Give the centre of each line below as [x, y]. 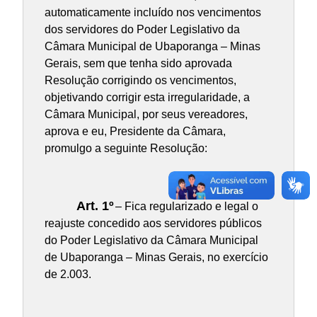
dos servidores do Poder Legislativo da [142, 30]
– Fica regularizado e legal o [185, 207]
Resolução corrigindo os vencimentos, [140, 81]
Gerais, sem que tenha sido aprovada [138, 64]
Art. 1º [95, 206]
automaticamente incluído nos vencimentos [152, 13]
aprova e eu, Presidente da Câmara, [135, 132]
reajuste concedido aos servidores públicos [153, 224]
